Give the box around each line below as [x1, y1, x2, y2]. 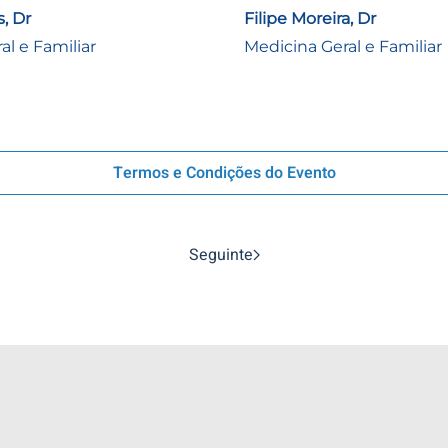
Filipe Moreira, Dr [244, 9, 376, 29]
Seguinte [188, 243, 253, 268]
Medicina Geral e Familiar [244, 37, 442, 57]
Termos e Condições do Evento [112, 161, 336, 186]
